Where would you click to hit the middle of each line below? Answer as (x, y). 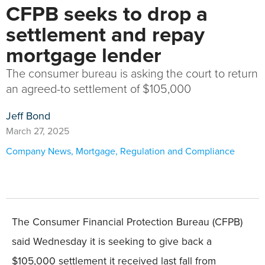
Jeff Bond (28, 116)
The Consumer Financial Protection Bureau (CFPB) (127, 222)
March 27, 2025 (38, 131)
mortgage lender (84, 55)
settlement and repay (105, 34)
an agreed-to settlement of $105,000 (98, 88)
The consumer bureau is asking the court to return (132, 73)
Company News (38, 151)
